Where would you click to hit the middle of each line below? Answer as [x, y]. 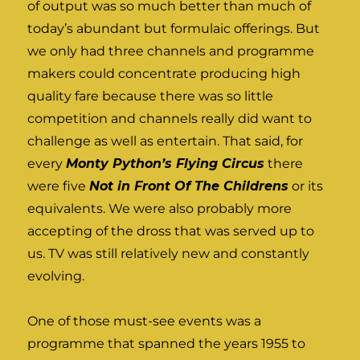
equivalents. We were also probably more [160, 208]
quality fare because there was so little [151, 96]
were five [59, 186]
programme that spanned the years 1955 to [167, 343]
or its [306, 186]
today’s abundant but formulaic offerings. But [174, 28]
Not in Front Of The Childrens [189, 186]
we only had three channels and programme [171, 51]
